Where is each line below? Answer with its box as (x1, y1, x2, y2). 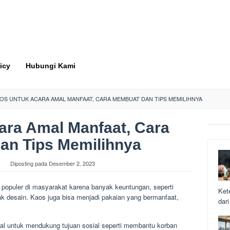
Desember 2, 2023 (49, 159, 95, 167)
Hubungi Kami (26, 62, 75, 70)
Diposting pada (10, 159, 49, 167)
